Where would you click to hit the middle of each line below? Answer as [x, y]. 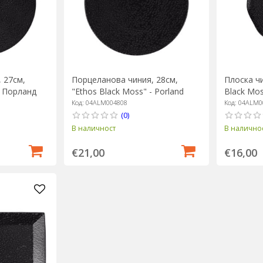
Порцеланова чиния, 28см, [124, 79]
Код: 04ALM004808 [99, 102]
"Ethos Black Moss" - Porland [127, 91]
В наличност [93, 128]
